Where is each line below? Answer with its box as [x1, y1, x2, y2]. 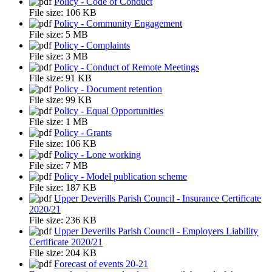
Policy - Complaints [54, 39, 130, 50]
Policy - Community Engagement [54, 18, 182, 29]
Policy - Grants [54, 127, 112, 138]
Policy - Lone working [54, 149, 141, 160]
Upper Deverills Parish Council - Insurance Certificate [54, 192, 261, 203]
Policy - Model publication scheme [54, 171, 187, 182]
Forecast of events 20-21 [54, 258, 148, 269]
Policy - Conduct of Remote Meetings [54, 61, 199, 72]
